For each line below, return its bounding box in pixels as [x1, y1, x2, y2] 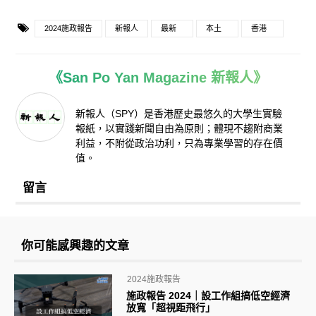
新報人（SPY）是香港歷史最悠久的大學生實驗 [75, 108, 282, 120]
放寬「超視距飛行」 [126, 302, 216, 314]
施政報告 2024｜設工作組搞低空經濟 [126, 290, 300, 302]
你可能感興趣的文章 [21, 239, 129, 253]
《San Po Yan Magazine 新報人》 [49, 70, 267, 86]
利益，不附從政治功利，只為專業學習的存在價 [75, 138, 283, 150]
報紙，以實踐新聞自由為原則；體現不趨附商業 [75, 123, 283, 135]
